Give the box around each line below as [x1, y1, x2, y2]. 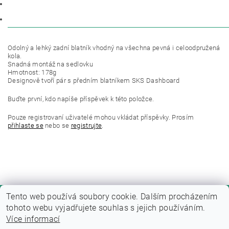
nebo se [43, 122, 71, 129]
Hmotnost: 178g [8, 68, 57, 76]
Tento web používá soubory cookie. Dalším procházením [6, 192, 218, 201]
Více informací [6, 214, 60, 224]
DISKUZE [16, 16, 43, 23]
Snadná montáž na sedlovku [8, 60, 93, 68]
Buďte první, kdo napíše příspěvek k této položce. [8, 95, 154, 103]
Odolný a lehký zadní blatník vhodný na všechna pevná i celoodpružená [8, 44, 220, 52]
